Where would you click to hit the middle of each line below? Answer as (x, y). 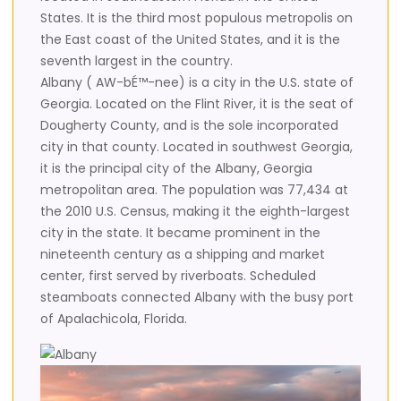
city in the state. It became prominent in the (180, 233)
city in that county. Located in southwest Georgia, (196, 147)
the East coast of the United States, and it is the (190, 40)
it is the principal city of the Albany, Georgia (176, 169)
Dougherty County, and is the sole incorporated (189, 126)
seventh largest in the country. (137, 61)
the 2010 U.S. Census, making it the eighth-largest (195, 212)
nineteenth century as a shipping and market (183, 255)
